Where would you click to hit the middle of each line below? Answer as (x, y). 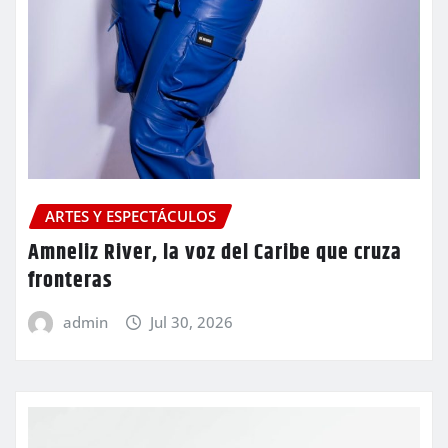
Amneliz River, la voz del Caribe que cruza (215, 252)
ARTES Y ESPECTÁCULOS (130, 216)
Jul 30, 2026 (192, 321)
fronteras (70, 280)
